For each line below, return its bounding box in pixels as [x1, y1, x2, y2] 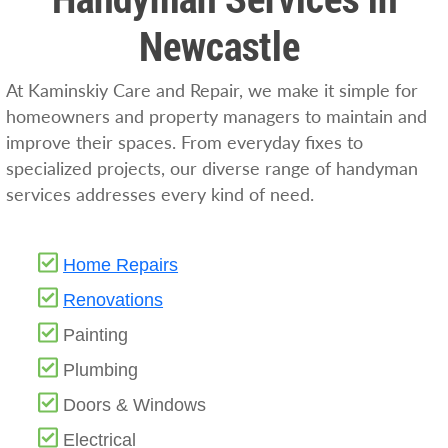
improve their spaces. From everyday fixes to [6, 132, 364, 154]
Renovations [63, 290, 164, 311]
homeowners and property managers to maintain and [6, 106, 428, 128]
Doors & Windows [63, 395, 207, 416]
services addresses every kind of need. [6, 184, 315, 206]
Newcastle [139, 19, 309, 73]
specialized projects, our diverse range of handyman [6, 158, 419, 180]
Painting [63, 325, 129, 346]
